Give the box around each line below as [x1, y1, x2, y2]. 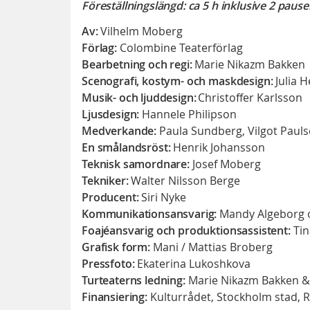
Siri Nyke [141, 189, 187, 205]
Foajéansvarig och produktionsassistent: [82, 222, 293, 238]
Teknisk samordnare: [82, 156, 190, 172]
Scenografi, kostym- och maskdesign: [82, 73, 276, 89]
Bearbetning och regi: [82, 56, 195, 72]
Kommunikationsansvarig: [82, 206, 217, 221]
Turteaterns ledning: [82, 272, 188, 288]
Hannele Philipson [142, 106, 237, 122]
